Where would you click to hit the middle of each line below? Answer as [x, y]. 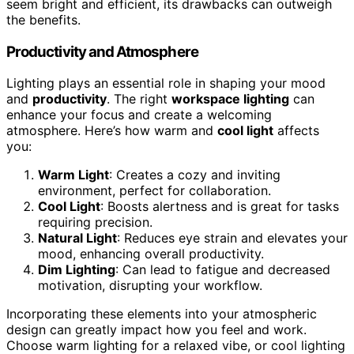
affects [296, 131]
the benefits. [43, 20]
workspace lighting [230, 99]
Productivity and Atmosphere [102, 51]
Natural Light [77, 238]
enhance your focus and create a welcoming [139, 115]
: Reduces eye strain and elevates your [232, 238]
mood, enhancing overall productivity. [151, 254]
